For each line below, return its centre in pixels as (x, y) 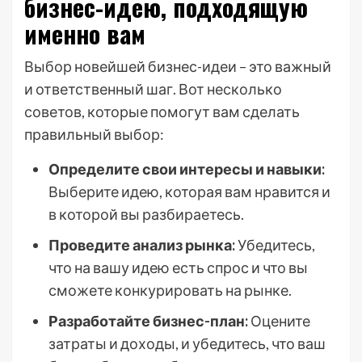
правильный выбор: (94, 134)
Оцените (279, 321)
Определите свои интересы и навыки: (187, 169)
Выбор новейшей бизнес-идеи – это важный (178, 66)
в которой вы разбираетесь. (146, 214)
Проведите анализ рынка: (142, 245)
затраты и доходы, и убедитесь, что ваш (187, 343)
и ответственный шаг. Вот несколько (153, 89)
